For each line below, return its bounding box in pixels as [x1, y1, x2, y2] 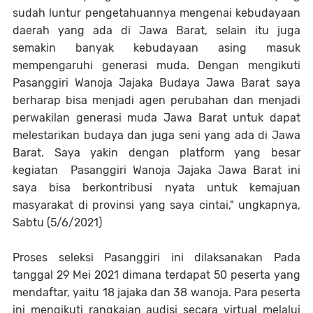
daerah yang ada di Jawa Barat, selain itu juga [13, 23, 300, 37]
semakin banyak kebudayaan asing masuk [13, 41, 300, 54]
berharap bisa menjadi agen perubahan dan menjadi [13, 93, 300, 107]
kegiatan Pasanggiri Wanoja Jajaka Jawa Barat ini [13, 163, 300, 177]
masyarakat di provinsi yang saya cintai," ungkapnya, [13, 198, 300, 212]
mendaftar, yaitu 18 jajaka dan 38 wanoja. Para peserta [13, 285, 300, 299]
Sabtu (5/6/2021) [13, 215, 102, 229]
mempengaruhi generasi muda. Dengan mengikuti [13, 58, 300, 72]
